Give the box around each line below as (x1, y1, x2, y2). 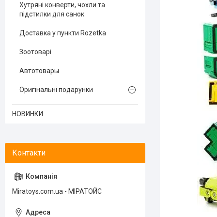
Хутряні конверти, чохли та (19, 1, 105, 9)
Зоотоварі (19, 48, 51, 56)
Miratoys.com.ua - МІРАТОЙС (12, 187, 102, 195)
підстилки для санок (19, 10, 84, 18)
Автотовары (19, 67, 59, 75)
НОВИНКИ (12, 110, 43, 118)
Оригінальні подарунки (19, 86, 93, 93)
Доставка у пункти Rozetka (19, 29, 106, 37)
